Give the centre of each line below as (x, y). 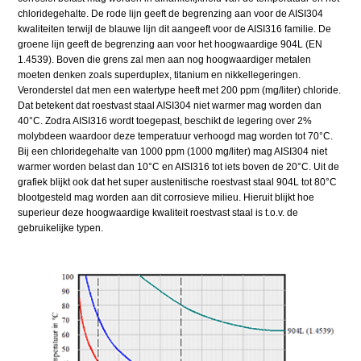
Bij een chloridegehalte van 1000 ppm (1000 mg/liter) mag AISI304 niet (173, 152)
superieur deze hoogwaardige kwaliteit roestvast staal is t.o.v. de (158, 213)
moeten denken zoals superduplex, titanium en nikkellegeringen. (160, 75)
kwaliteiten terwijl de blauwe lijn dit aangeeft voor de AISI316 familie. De (175, 29)
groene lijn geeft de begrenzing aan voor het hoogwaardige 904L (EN (170, 45)
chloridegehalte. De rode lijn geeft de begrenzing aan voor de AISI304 (171, 14)
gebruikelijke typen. (61, 228)
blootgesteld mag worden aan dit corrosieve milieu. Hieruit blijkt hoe (166, 198)
